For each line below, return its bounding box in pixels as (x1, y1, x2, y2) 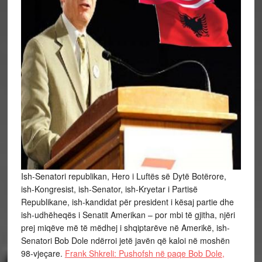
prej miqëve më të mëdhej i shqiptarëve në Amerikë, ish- (20, 222, 230, 234)
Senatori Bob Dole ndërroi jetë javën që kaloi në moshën (20, 235, 230, 247)
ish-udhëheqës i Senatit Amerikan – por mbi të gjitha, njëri (20, 209, 235, 221)
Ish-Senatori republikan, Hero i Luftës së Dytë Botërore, (20, 170, 226, 182)
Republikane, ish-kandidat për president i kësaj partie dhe (20, 196, 234, 208)
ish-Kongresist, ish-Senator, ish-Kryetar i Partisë (20, 183, 198, 195)
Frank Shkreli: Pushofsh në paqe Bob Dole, (64, 247, 225, 260)
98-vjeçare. (20, 247, 65, 260)
